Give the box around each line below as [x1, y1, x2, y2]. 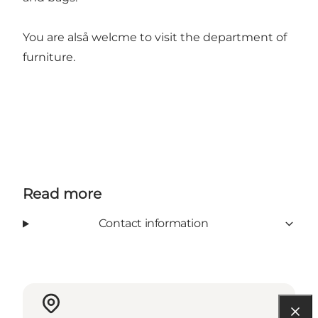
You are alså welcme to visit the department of [23, 31, 287, 45]
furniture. [23, 50, 75, 65]
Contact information [98, 216, 209, 231]
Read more [23, 185, 102, 203]
